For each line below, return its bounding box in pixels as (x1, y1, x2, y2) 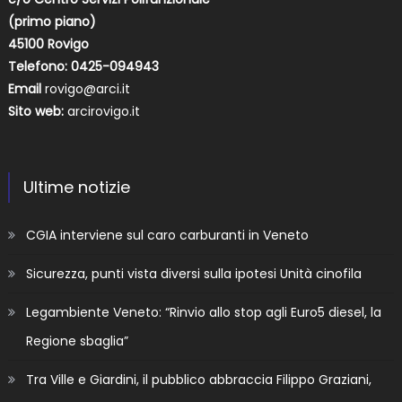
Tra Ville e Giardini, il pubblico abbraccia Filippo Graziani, (25, 370, 371, 389)
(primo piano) (7, 12, 96, 31)
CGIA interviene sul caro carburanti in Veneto (25, 225, 309, 244)
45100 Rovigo (7, 34, 89, 53)
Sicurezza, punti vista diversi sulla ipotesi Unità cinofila (25, 264, 362, 283)
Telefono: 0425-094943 (7, 57, 159, 75)
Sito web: (7, 101, 67, 120)
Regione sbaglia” (25, 331, 128, 350)
